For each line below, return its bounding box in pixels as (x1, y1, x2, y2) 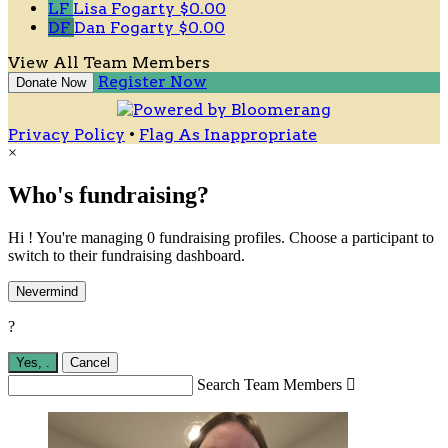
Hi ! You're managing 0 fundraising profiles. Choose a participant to (8, 228, 434, 246)
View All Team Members (8, 53, 210, 73)
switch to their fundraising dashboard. (8, 246, 245, 264)
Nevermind (16, 283, 78, 299)
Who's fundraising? (8, 182, 209, 209)
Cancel (70, 354, 110, 370)
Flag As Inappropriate (139, 125, 317, 145)
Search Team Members (197, 375, 342, 393)
